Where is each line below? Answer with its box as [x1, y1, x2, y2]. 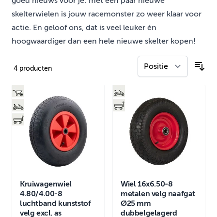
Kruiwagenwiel [20, 180, 72, 189]
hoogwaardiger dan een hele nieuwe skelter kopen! [12, 37, 196, 46]
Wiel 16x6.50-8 [121, 180, 173, 189]
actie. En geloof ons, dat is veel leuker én [12, 23, 156, 32]
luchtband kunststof [20, 199, 91, 208]
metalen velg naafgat [121, 189, 195, 199]
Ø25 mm [121, 199, 151, 208]
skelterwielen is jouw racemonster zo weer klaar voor [12, 10, 201, 19]
